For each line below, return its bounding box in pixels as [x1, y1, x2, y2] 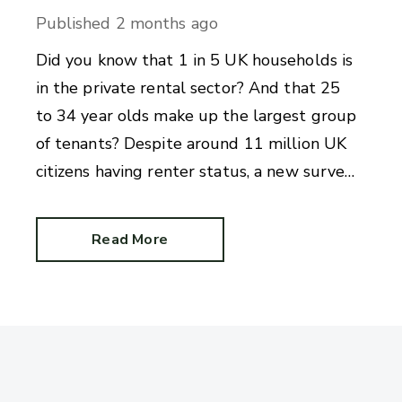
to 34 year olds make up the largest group [35, 105, 357, 127]
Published [35, 13, 111, 35]
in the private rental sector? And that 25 [35, 77, 341, 100]
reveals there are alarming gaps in [35, 188, 291, 211]
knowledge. [35, 216, 131, 239]
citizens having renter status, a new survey [35, 161, 354, 183]
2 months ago [115, 13, 218, 35]
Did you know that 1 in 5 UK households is [35, 49, 354, 72]
